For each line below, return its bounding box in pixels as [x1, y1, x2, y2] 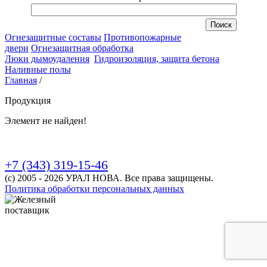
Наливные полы [5, 64, 71, 74]
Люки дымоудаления [5, 54, 89, 64]
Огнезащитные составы [5, 32, 101, 42]
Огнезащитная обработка [31, 43, 133, 53]
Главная [5, 75, 37, 85]
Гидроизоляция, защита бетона [94, 54, 219, 64]
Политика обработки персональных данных [5, 184, 184, 194]
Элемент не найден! [5, 116, 86, 126]
